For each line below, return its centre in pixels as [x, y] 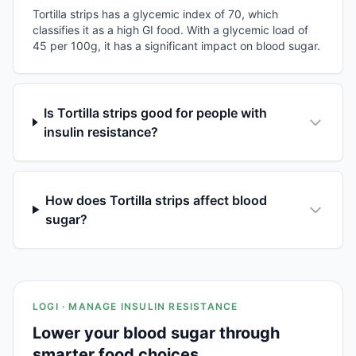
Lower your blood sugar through [156, 333]
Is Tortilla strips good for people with [156, 112]
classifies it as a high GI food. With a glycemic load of [170, 29]
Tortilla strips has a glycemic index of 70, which [155, 14]
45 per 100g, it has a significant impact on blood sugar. [176, 45]
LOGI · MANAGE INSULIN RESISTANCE [135, 306]
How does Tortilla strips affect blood [157, 200]
